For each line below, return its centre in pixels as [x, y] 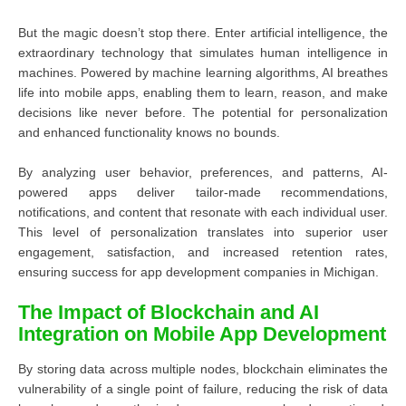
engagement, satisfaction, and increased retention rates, [203, 252]
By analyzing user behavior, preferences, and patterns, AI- [203, 173]
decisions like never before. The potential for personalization [203, 113]
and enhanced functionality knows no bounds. [149, 133]
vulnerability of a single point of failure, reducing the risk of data [203, 389]
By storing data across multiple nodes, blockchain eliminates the [203, 369]
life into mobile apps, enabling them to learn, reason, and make [203, 93]
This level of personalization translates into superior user [203, 232]
